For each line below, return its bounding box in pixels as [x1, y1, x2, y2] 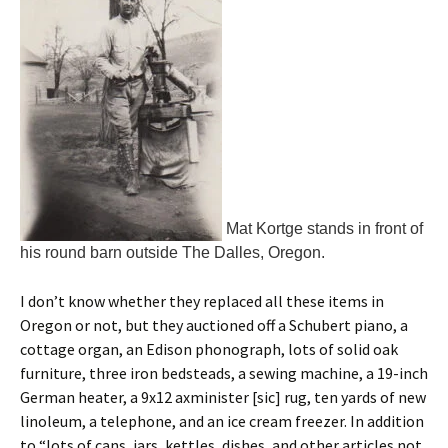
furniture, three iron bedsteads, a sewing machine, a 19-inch [20, 363, 428, 383]
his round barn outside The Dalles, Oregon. [20, 244, 325, 261]
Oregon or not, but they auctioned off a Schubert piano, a [20, 315, 408, 335]
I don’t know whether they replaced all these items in [20, 291, 384, 311]
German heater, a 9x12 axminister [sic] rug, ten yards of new [20, 387, 426, 407]
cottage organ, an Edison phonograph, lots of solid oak [20, 339, 398, 359]
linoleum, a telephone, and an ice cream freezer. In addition [20, 411, 424, 431]
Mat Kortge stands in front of [222, 220, 423, 237]
